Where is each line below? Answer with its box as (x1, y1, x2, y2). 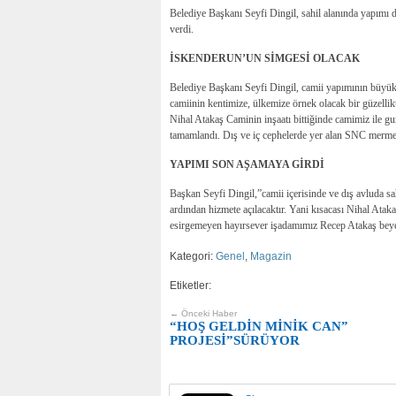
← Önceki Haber (170, 308, 237, 319)
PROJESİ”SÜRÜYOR (170, 333, 300, 348)
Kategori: (170, 250, 216, 263)
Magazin (250, 250, 292, 263)
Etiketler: (170, 279, 211, 293)
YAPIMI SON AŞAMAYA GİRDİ (170, 158, 324, 171)
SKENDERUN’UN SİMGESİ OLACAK (174, 52, 360, 65)
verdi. (170, 23, 194, 36)
